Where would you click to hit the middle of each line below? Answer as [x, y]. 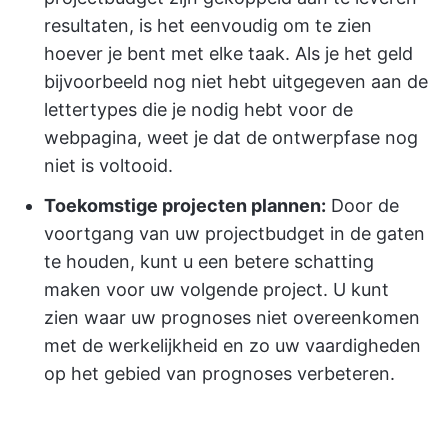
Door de [362, 206]
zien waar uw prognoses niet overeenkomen [232, 318]
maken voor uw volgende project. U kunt [216, 290]
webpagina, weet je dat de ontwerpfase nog [231, 138]
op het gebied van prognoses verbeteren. [219, 374]
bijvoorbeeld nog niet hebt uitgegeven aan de [236, 82]
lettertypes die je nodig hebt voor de [198, 110]
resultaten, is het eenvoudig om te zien [208, 26]
